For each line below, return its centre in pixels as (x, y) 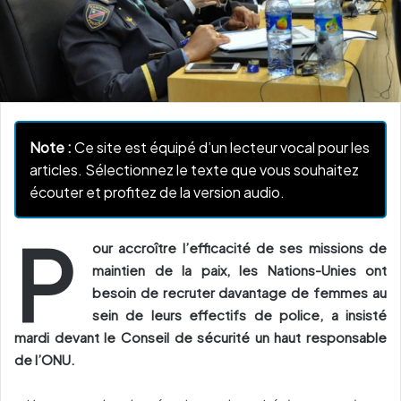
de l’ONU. (45, 359)
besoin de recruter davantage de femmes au (239, 292)
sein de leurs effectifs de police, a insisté (239, 314)
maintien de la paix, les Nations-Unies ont (239, 269)
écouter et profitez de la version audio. (157, 192)
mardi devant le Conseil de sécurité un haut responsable (200, 337)
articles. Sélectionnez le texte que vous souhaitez (194, 169)
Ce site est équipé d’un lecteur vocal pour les (221, 147)
